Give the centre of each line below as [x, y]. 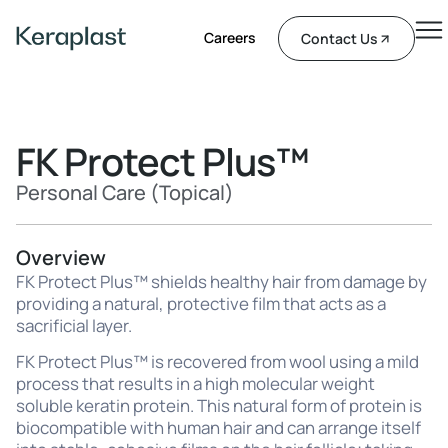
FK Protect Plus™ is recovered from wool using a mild [217, 362]
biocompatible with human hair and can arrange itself [218, 428]
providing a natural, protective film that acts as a [201, 303]
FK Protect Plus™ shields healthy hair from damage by [221, 281]
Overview [61, 257]
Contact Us [340, 38]
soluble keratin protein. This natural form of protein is [219, 406]
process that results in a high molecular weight [195, 384]
